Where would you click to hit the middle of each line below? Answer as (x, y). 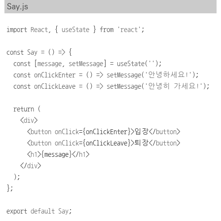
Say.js (17, 6)
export (17, 211)
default (43, 211)
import (17, 29)
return (24, 109)
